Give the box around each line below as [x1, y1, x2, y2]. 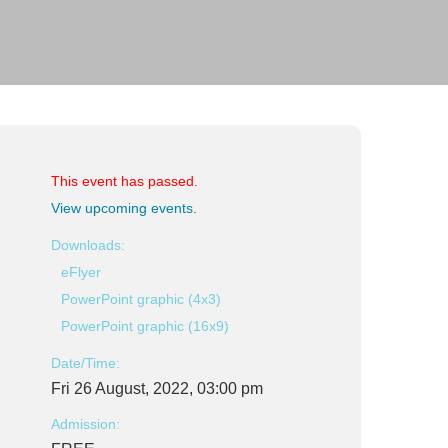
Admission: [51, 416, 120, 432]
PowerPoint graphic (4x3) [61, 291, 221, 307]
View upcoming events [51, 200, 193, 216]
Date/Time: [51, 355, 120, 371]
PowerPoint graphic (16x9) [61, 318, 229, 334]
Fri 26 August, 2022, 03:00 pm [51, 380, 263, 397]
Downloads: [51, 237, 125, 253]
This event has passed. [51, 173, 198, 189]
